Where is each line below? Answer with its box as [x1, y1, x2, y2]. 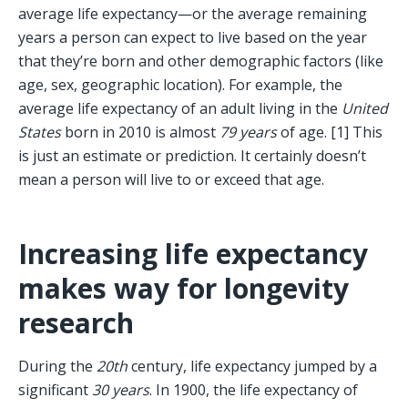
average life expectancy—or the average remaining [18, 4, 367, 25]
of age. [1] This [277, 122, 382, 143]
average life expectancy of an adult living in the [18, 98, 342, 119]
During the [18, 356, 97, 377]
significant [18, 380, 92, 401]
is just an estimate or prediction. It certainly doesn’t [18, 146, 366, 167]
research [18, 304, 134, 342]
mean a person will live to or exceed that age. [18, 169, 328, 190]
